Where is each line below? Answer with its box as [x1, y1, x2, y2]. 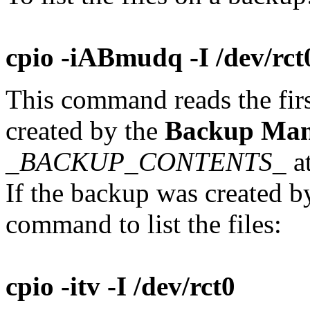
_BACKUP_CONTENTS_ [6, 146, 286, 176]
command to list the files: [6, 208, 282, 239]
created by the [6, 115, 165, 145]
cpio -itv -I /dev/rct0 [6, 271, 235, 301]
